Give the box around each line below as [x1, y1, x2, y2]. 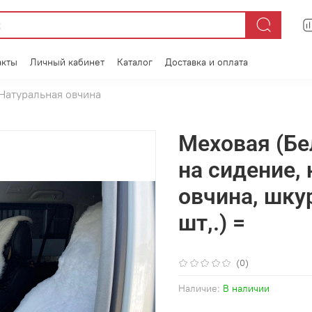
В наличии [223, 282, 270, 295]
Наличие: [178, 282, 220, 295]
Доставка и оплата [165, 55, 248, 68]
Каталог [117, 55, 153, 68]
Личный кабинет [30, 55, 104, 68]
